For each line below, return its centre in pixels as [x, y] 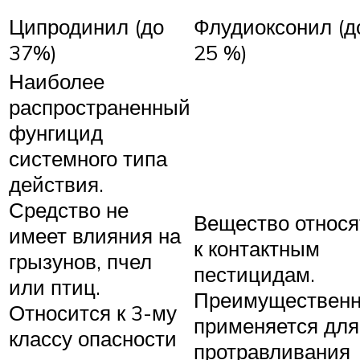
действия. [56, 184]
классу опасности [93, 339]
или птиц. [55, 287]
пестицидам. [254, 274]
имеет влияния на [95, 236]
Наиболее [57, 82]
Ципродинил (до [86, 27]
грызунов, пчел [80, 262]
